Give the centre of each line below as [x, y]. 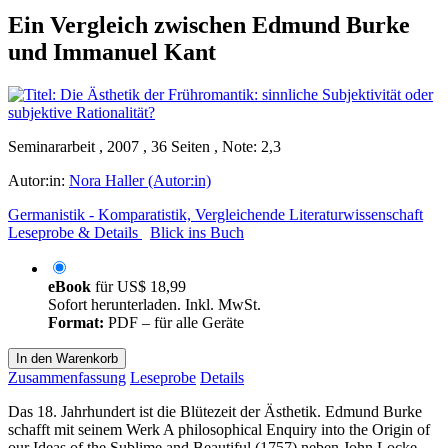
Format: [76, 322]
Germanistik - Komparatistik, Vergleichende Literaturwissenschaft [215, 214]
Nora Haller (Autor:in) [140, 180]
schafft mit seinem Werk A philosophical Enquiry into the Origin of [219, 429]
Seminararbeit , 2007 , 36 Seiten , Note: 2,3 [144, 146]
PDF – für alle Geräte [174, 322]
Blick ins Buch [197, 232]
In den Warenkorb [67, 358]
